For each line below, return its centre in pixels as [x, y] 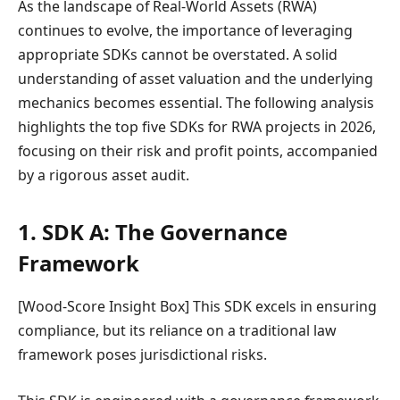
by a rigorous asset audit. [104, 175]
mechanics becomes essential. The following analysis [196, 102]
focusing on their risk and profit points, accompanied [198, 150]
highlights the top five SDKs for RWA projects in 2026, [197, 126]
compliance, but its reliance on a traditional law [177, 331]
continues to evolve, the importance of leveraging [185, 30]
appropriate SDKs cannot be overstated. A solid [178, 54]
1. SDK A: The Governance [153, 232]
